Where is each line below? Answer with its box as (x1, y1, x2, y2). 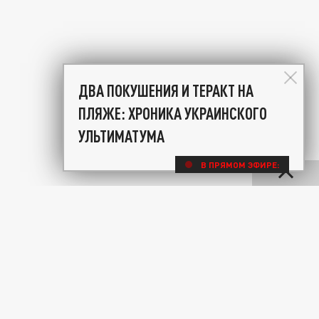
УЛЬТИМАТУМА (78, 126, 164, 146)
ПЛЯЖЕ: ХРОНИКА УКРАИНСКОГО (78, 103, 267, 123)
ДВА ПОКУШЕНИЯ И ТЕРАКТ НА (78, 80, 253, 100)
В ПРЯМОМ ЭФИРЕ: (201, 159, 279, 169)
